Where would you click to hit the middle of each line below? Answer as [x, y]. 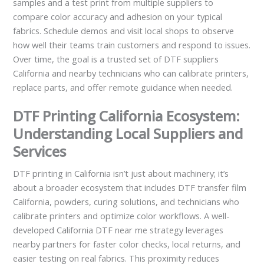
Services [40, 151]
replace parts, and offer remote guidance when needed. [123, 87]
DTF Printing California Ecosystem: [127, 115]
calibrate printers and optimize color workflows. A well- [122, 215]
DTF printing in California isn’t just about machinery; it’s [121, 173]
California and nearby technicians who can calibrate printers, [131, 73]
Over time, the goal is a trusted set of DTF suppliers [116, 59]
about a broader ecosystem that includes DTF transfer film [130, 187]
